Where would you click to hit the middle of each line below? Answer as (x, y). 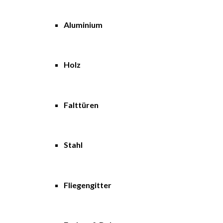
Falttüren (81, 105)
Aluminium (83, 24)
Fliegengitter (88, 185)
